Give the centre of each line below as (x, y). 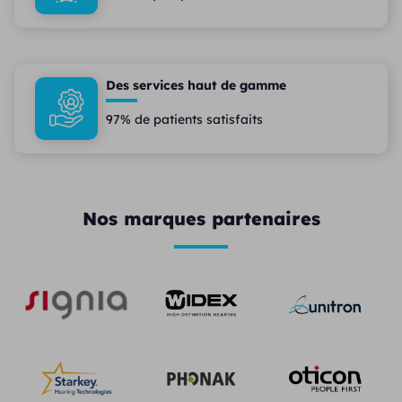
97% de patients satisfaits (185, 119)
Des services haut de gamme (197, 85)
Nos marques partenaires (201, 218)
